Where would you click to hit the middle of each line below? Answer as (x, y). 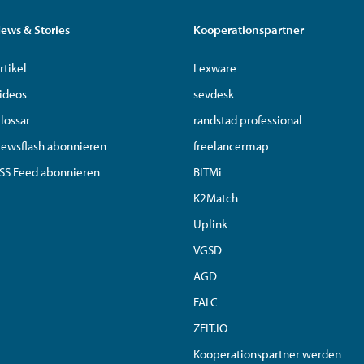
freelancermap (231, 145)
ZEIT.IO (210, 327)
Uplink (210, 223)
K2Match (216, 197)
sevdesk (214, 93)
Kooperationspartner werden (267, 353)
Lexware (215, 67)
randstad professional (248, 119)
